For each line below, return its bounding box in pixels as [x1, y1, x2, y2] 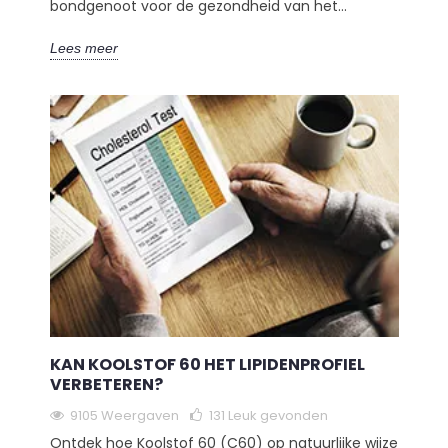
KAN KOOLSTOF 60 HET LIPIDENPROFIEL [49, 352, 365, 376]
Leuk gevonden [227, 405, 328, 425]
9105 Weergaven [69, 405, 179, 425]
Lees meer [49, 40, 118, 57]
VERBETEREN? [49, 372, 163, 396]
